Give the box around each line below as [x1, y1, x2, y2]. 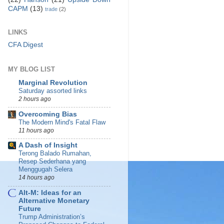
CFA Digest [8, 40, 43, 48]
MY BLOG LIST [8, 65, 55, 73]
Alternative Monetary [18, 197, 89, 205]
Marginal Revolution [18, 78, 87, 86]
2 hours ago [18, 95, 51, 102]
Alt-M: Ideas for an [18, 189, 81, 197]
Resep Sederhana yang [18, 157, 86, 165]
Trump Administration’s [18, 213, 85, 221]
